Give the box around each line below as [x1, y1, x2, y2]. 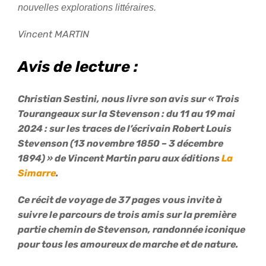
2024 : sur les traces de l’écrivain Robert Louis [18, 123, 232, 135]
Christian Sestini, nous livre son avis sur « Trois [18, 93, 239, 105]
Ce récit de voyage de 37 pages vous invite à [18, 194, 222, 206]
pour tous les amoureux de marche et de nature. [18, 239, 239, 251]
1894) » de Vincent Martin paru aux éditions [18, 153, 221, 164]
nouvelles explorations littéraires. [18, 2, 156, 12]
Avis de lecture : [18, 57, 138, 75]
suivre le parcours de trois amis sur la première [18, 209, 236, 221]
